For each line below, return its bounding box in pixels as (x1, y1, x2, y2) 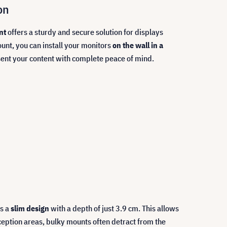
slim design (11, 203, 49, 213)
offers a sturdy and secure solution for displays (6, 27, 163, 37)
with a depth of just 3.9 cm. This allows (49, 203, 179, 213)
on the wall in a (112, 40, 163, 50)
